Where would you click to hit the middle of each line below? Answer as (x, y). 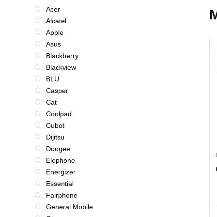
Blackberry (62, 56)
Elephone (61, 160)
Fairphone (62, 195)
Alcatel (56, 21)
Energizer (61, 172)
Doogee (58, 149)
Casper (57, 91)
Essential (60, 184)
